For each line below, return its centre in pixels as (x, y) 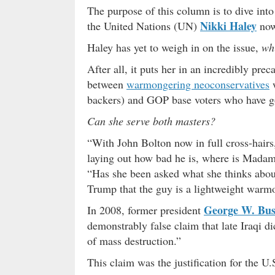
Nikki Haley (228, 25)
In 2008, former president (145, 210)
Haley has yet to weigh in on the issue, (174, 47)
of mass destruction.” (134, 240)
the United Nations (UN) (144, 25)
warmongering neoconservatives (198, 84)
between (107, 84)
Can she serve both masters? (151, 121)
